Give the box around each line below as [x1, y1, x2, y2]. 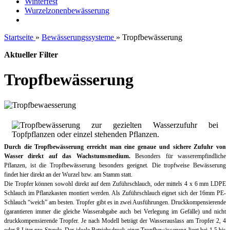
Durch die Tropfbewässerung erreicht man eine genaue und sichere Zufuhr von [4, 143, 226, 150]
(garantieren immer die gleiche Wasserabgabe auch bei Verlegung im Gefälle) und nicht [4, 207, 226, 215]
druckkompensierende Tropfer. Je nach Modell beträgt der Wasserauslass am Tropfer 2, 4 [4, 217, 226, 224]
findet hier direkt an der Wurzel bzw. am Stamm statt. [4, 170, 132, 178]
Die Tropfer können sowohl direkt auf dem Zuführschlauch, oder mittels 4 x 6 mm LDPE [4, 180, 226, 187]
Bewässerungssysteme [42, 33, 114, 42]
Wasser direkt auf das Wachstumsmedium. [4, 152, 130, 160]
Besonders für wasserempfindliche [130, 152, 226, 160]
